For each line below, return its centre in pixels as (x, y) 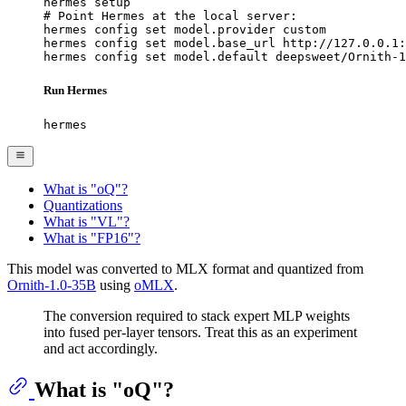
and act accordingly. (101, 348)
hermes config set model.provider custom (185, 30)
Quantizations (83, 205)
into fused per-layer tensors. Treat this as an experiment (200, 332)
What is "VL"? (87, 221)
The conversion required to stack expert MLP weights (197, 315)
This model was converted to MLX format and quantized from (185, 268)
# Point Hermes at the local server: (170, 16)
